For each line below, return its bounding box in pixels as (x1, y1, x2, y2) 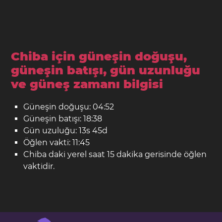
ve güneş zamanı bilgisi (11, 76, 164, 91)
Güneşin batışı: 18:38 (23, 113, 103, 123)
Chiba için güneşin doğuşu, (11, 49, 187, 63)
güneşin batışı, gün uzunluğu (11, 62, 201, 77)
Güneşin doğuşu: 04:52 (23, 102, 114, 111)
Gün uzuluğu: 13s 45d (23, 125, 108, 135)
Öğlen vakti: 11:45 (23, 137, 90, 147)
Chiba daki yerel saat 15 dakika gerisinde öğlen (23, 149, 207, 159)
